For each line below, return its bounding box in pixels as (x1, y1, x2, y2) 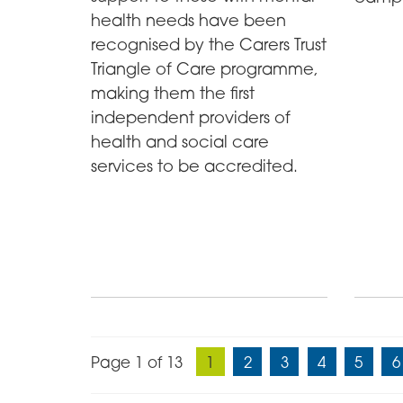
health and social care (90, 131, 269, 151)
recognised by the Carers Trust (90, 34, 327, 54)
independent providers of (90, 107, 291, 127)
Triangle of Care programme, (90, 58, 318, 78)
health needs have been (90, 10, 286, 30)
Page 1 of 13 (90, 352, 183, 372)
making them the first (90, 83, 255, 103)
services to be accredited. (90, 156, 298, 175)
